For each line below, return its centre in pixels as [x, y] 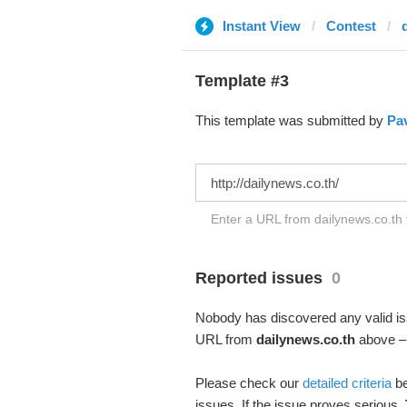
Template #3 [242, 81]
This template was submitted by [291, 120]
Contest [351, 26]
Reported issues [258, 278]
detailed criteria [347, 383]
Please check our [248, 383]
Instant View [261, 26]
